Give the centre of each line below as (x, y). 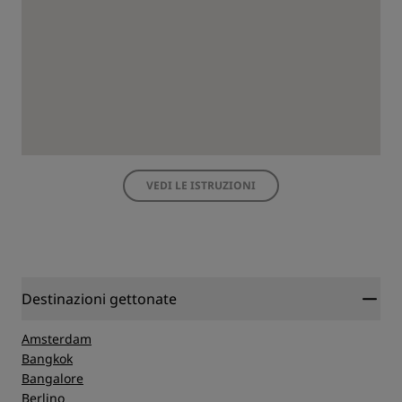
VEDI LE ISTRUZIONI (201, 186)
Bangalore (52, 379)
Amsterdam (57, 339)
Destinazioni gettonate (99, 299)
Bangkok (47, 359)
